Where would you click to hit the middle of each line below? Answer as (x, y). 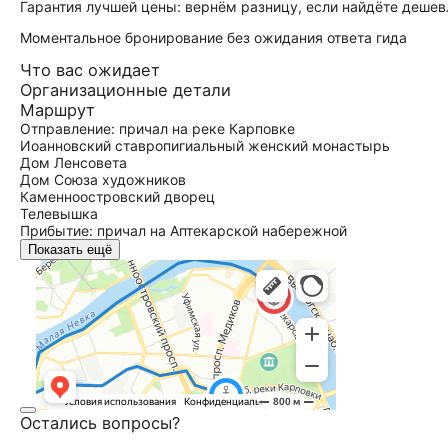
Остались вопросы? (100, 423)
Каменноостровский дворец (117, 196)
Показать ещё (70, 249)
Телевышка (59, 213)
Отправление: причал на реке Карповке (157, 128)
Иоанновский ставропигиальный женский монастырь (205, 145)
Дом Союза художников (103, 179)
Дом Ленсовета (73, 162)
